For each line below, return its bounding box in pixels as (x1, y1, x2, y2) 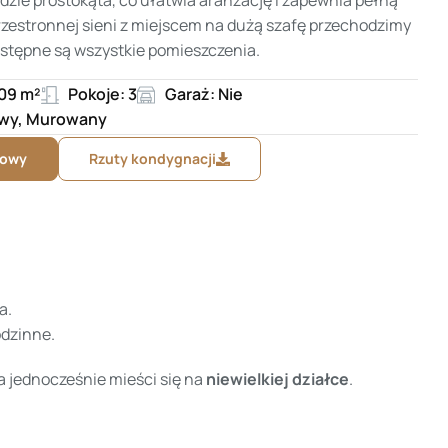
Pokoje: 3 (68, 83, 138, 106)
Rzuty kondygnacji (89, 149, 217, 169)
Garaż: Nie (164, 83, 243, 106)
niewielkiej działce (206, 367, 349, 390)
